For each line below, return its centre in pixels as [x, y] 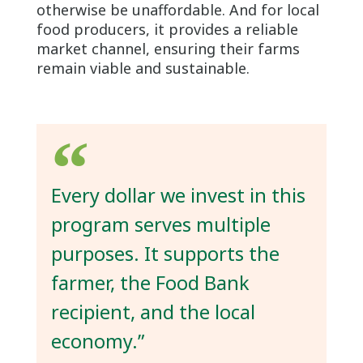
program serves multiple [160, 224]
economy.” [97, 341]
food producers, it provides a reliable [167, 29]
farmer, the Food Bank [150, 282]
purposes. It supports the [165, 253]
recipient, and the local [153, 312]
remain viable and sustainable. [143, 68]
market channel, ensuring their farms [168, 48]
